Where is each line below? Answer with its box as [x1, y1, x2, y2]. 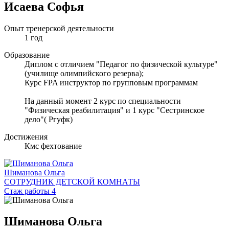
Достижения [4, 132, 48, 141]
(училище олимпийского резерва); [25, 68, 144, 78]
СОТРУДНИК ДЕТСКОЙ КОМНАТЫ [4, 177, 140, 186]
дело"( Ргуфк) [25, 114, 73, 124]
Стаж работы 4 [4, 186, 56, 195]
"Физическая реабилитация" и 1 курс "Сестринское [25, 105, 204, 114]
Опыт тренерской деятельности [4, 24, 114, 33]
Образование [4, 50, 50, 59]
